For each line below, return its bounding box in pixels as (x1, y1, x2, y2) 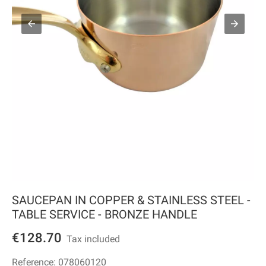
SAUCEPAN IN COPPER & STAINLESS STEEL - (12, 193, 251, 208)
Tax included (62, 233, 120, 245)
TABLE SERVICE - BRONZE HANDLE (12, 207, 197, 222)
